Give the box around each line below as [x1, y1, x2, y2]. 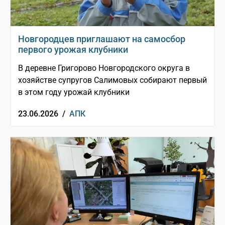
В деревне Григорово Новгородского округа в [18, 63, 190, 73]
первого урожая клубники [18, 44, 128, 55]
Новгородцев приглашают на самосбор [18, 34, 185, 45]
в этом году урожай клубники [18, 87, 130, 97]
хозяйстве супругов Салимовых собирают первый [18, 75, 207, 85]
